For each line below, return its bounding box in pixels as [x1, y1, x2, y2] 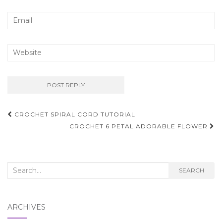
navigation [7, 121, 81, 139]
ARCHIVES [7, 202, 46, 212]
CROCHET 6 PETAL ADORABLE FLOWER [69, 122, 210, 130]
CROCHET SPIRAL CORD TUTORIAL [12, 110, 135, 118]
